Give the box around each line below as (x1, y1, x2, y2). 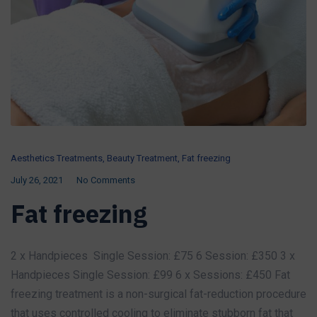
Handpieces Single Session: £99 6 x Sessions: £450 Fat (11, 267, 290, 282)
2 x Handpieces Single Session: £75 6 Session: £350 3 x (11, 248, 295, 263)
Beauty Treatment (107, 152, 178, 163)
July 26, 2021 (11, 174, 63, 185)
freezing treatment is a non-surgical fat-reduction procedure (11, 287, 306, 301)
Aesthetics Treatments (11, 152, 103, 163)
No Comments (76, 174, 135, 185)
